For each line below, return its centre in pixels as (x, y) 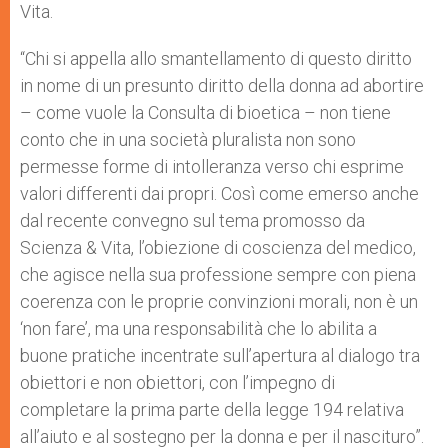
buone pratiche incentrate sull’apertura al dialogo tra (220, 355)
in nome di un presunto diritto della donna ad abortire (222, 85)
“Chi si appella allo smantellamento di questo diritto (216, 58)
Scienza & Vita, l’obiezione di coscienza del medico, (218, 247)
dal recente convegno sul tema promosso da (192, 220)
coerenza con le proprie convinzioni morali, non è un (219, 301)
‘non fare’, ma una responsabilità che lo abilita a (198, 328)
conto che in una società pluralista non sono (188, 139)
